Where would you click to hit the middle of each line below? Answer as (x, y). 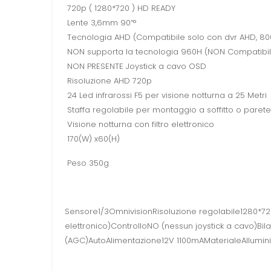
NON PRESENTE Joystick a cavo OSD (135, 67)
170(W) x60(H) (92, 139)
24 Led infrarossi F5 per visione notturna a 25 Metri (166, 96)
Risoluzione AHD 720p (108, 81)
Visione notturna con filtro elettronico (139, 125)
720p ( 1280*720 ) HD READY (120, 8)
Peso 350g (87, 163)
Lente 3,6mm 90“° (100, 23)
